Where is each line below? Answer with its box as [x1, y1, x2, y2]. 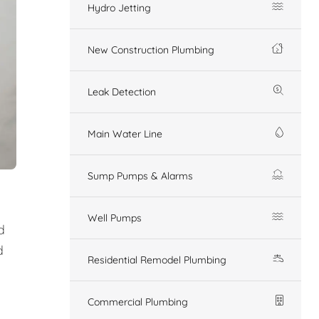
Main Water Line [88, 127, 162, 140]
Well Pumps [88, 211, 142, 224]
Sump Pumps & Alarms [88, 169, 193, 182]
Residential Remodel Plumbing [88, 253, 226, 266]
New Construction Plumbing [88, 43, 214, 56]
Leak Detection [88, 85, 156, 98]
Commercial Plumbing [88, 295, 188, 308]
